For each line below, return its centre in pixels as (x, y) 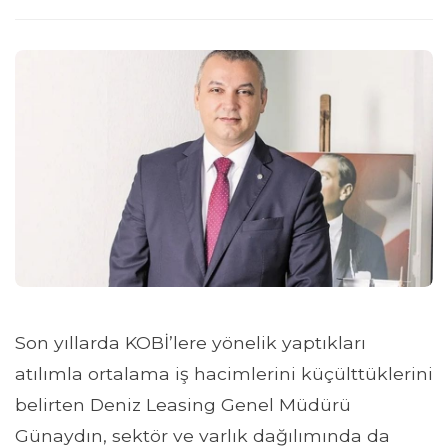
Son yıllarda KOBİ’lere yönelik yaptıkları (190, 342)
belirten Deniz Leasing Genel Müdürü (183, 404)
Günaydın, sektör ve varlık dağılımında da (202, 435)
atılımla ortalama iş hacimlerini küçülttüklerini (224, 373)
